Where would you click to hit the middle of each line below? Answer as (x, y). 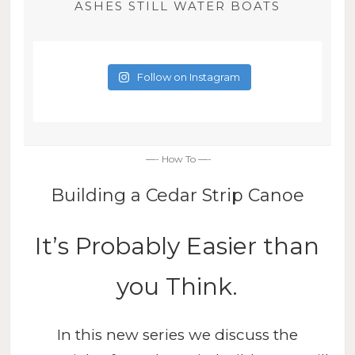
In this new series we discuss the (177, 334)
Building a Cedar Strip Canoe (177, 195)
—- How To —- (177, 158)
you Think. (177, 286)
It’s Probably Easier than (177, 246)
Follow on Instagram (189, 76)
